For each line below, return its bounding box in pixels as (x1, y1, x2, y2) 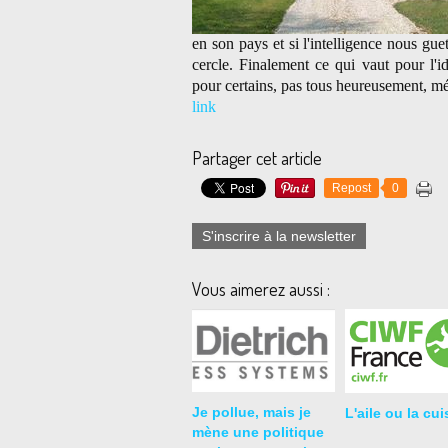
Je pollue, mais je (192, 404, 311, 420)
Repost (332, 181, 371, 195)
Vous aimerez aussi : (192, 278, 330, 300)
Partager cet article (192, 147, 322, 169)
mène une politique (192, 424, 324, 440)
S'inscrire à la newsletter (202, 228, 356, 244)
